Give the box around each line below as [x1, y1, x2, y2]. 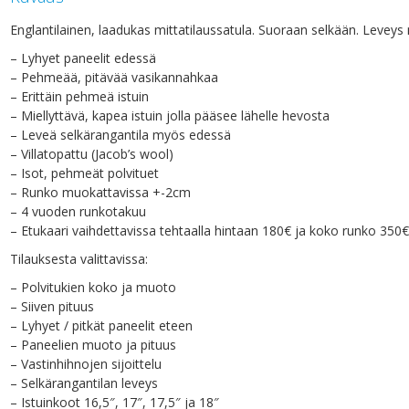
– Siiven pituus [10, 298, 94, 316]
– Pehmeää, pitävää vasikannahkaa [10, 68, 218, 87]
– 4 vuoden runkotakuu [10, 203, 146, 221]
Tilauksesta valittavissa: [10, 250, 148, 268]
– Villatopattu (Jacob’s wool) [10, 145, 173, 163]
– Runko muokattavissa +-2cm [10, 184, 191, 202]
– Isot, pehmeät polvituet [10, 164, 159, 183]
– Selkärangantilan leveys [10, 374, 158, 393]
